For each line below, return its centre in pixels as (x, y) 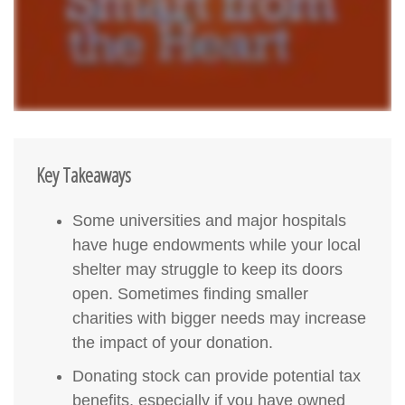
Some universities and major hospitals (209, 221)
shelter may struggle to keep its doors (207, 270)
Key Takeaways (84, 175)
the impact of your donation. (173, 343)
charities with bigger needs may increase (219, 319)
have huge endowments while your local (217, 245)
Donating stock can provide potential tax (217, 377)
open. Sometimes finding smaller (190, 294)
